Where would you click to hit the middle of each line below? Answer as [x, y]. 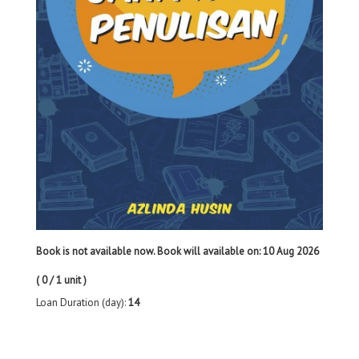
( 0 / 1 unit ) [61, 280]
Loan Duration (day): [82, 303]
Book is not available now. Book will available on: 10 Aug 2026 [177, 252]
